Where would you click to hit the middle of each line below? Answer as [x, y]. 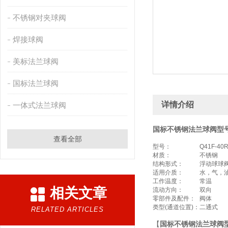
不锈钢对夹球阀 [39, 18]
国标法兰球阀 [35, 83]
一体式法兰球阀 [39, 105]
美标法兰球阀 [35, 61]
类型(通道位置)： [176, 207]
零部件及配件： [174, 198]
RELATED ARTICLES [67, 209]
